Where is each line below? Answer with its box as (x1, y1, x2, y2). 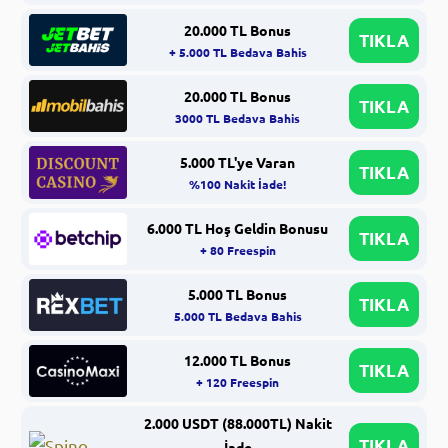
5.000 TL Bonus (188, 285, 288, 304)
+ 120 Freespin (196, 374, 280, 391)
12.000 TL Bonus (184, 351, 292, 370)
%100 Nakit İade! (189, 176, 287, 192)
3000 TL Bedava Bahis (175, 109, 301, 126)
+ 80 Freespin (199, 242, 276, 259)
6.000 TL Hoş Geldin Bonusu (147, 219, 329, 238)
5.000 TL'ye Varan (180, 153, 296, 171)
